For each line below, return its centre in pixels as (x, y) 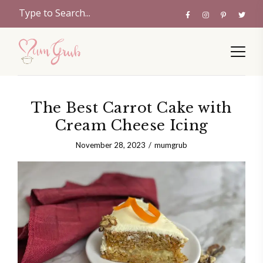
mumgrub (171, 145)
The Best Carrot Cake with (131, 108)
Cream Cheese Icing (131, 125)
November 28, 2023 (111, 145)
